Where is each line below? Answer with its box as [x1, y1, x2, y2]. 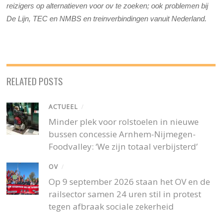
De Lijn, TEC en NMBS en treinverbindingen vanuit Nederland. [6, 14, 211, 23]
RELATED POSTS [6, 73, 63, 88]
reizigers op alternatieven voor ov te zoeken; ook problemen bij [6, 1, 209, 10]
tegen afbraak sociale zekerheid [49, 201, 174, 213]
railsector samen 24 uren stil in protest [49, 188, 202, 200]
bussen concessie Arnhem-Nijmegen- [49, 128, 196, 140]
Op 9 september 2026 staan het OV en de [49, 176, 211, 188]
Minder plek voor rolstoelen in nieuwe [49, 116, 199, 127]
